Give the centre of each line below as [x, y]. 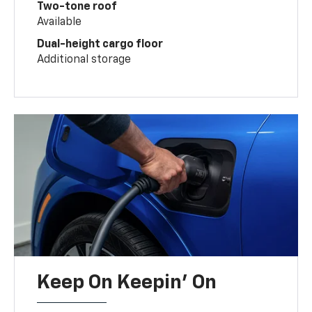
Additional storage [84, 60]
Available [60, 22]
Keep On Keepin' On [127, 282]
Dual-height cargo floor [100, 44]
